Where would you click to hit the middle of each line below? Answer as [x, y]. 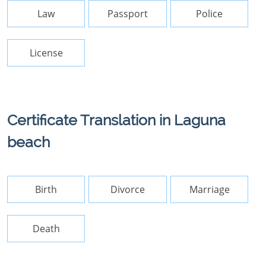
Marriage [209, 189]
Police [210, 14]
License [46, 53]
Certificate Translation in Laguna [116, 120]
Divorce [128, 189]
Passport [128, 14]
